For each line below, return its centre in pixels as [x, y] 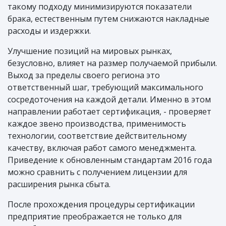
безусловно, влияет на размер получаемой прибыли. [112, 63]
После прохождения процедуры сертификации [101, 205]
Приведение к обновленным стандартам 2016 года [110, 160]
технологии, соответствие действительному [97, 136]
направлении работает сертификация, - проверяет [109, 112]
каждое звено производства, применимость [97, 124]
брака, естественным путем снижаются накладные [108, 19]
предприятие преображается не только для [95, 217]
